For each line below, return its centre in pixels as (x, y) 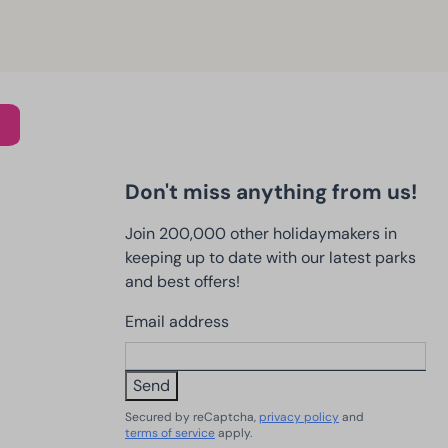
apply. (233, 433)
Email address (177, 322)
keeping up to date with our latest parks (270, 258)
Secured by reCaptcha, (192, 417)
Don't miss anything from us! (271, 192)
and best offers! (182, 282)
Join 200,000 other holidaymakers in (261, 234)
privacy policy (299, 417)
